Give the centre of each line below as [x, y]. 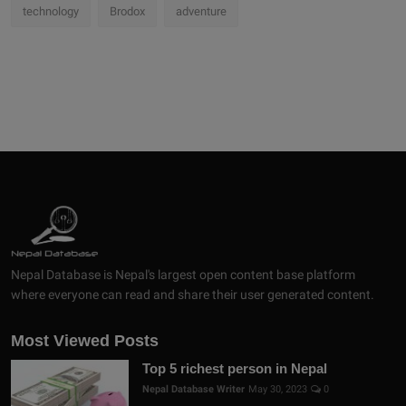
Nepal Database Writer [193, 390]
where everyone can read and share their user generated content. [193, 295]
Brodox [127, 12]
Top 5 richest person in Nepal [235, 369]
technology [51, 12]
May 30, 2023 [278, 390]
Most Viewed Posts [85, 341]
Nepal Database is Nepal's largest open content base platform [183, 275]
